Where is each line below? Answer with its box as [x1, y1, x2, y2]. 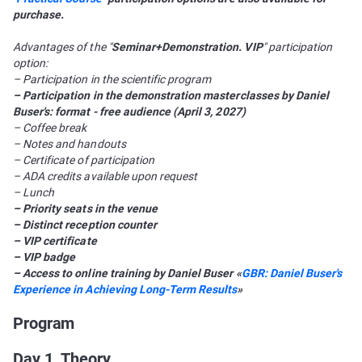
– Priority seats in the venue [13, 202, 158, 215]
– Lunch [13, 186, 55, 199]
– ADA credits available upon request [13, 170, 198, 183]
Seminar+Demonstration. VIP [111, 40, 263, 53]
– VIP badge [13, 250, 76, 263]
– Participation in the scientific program [13, 73, 212, 86]
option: [13, 57, 48, 69]
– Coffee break [13, 121, 87, 134]
